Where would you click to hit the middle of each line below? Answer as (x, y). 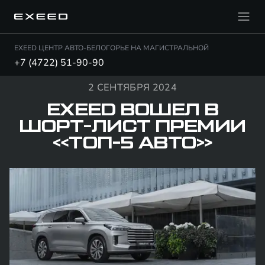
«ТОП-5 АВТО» (132, 143)
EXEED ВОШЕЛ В (132, 110)
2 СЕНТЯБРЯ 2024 (132, 88)
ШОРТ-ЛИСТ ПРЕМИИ (132, 127)
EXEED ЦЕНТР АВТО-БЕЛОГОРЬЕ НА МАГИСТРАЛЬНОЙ (112, 48)
